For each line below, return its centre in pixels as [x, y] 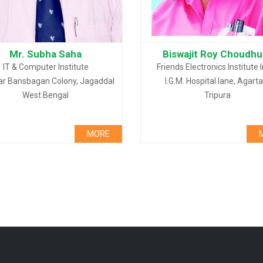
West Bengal [46, 95]
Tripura [217, 95]
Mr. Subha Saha [46, 54]
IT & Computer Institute [45, 67]
